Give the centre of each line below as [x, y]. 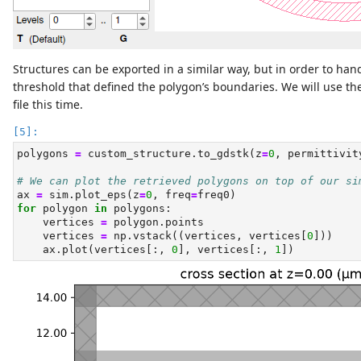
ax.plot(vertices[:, [94, 250]
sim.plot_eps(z [91, 195]
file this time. [48, 105]
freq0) [217, 195]
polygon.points [156, 222]
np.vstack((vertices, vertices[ [207, 236]
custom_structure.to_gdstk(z [172, 154]
